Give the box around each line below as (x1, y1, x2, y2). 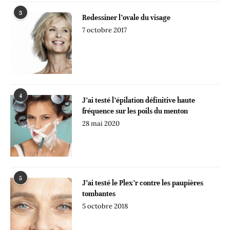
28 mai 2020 (82, 119, 120, 128)
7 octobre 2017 (82, 25, 127, 34)
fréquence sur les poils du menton (82, 106, 188, 116)
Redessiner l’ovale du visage (82, 13, 170, 22)
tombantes (82, 189, 116, 198)
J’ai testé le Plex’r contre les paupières (82, 178, 203, 187)
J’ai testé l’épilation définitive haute (82, 95, 195, 105)
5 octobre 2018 (82, 201, 128, 210)
